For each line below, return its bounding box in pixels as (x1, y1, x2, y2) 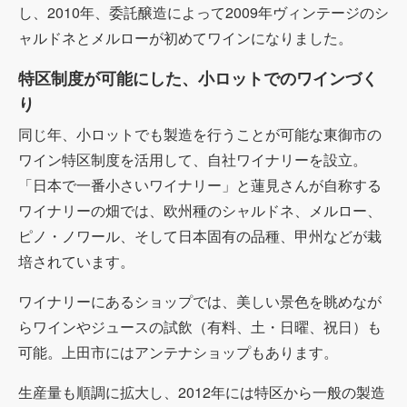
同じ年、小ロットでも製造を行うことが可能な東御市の (18, 123, 382, 144)
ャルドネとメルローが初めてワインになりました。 (18, 26, 352, 48)
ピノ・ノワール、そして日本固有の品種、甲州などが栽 (18, 224, 382, 246)
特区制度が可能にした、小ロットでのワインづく (18, 65, 378, 90)
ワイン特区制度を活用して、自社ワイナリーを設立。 (18, 148, 367, 170)
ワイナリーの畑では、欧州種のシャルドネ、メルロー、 (18, 199, 382, 221)
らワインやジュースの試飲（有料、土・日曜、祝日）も (18, 315, 382, 337)
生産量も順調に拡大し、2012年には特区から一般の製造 (18, 381, 385, 402)
